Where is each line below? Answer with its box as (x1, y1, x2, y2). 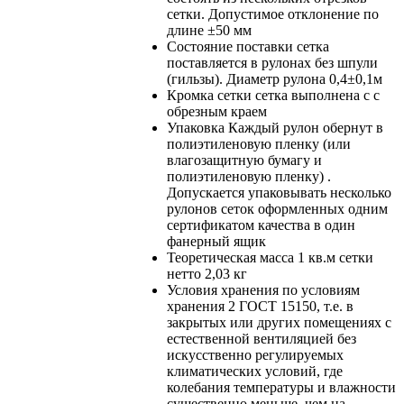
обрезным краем (167, 104, 267, 120)
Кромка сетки (167, 87, 252, 104)
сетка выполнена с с (255, 87, 380, 104)
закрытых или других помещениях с (167, 315, 391, 331)
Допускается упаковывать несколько (167, 185, 391, 201)
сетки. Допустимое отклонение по (167, 6, 379, 23)
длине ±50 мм (167, 23, 252, 39)
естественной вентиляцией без (167, 331, 356, 347)
